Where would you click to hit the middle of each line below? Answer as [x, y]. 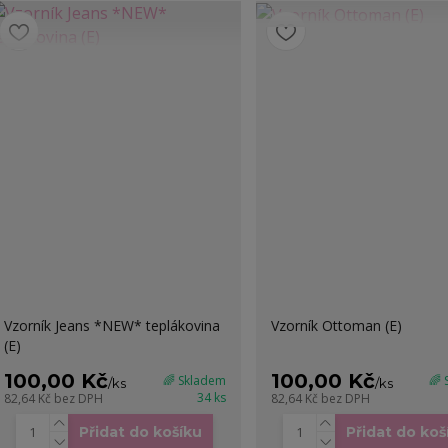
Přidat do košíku [141, 432]
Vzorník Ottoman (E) [336, 326]
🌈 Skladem [194, 381]
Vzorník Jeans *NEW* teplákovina [111, 326]
